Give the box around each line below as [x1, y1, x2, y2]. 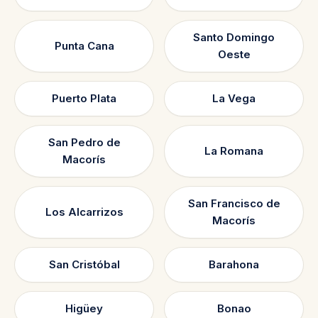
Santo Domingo [193, 31, 275, 45]
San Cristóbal [48, 258, 120, 272]
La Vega [212, 92, 256, 106]
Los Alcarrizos [45, 205, 124, 219]
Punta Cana [54, 39, 114, 53]
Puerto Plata [52, 92, 116, 106]
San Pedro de [48, 136, 121, 150]
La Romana [204, 144, 263, 158]
